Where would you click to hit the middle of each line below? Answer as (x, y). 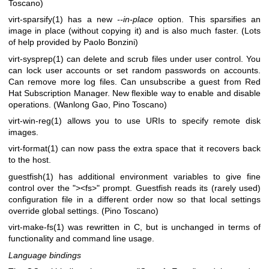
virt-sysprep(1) (36, 59)
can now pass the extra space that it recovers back (159, 149)
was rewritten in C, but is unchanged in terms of (162, 227)
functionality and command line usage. (81, 239)
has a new (90, 20)
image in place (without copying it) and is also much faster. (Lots (134, 31)
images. (23, 132)
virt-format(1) (33, 149)
